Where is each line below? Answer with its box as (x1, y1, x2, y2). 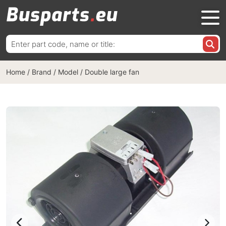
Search (6, 35, 31, 44)
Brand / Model (32, 68, 78, 76)
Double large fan (85, 68, 139, 76)
